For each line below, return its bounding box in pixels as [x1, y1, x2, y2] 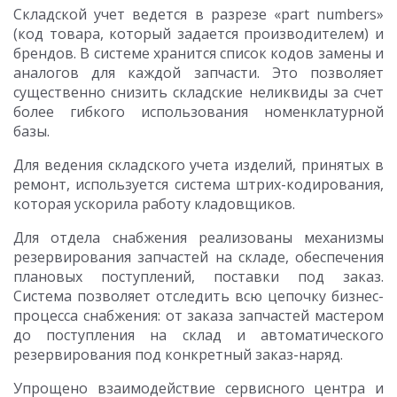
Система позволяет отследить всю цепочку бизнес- [13, 286, 384, 306]
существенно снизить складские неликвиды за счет [13, 82, 384, 102]
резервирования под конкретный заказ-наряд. [13, 345, 343, 364]
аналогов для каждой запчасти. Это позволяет [13, 63, 384, 82]
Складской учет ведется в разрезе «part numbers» [13, 4, 384, 24]
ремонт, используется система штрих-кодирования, [13, 175, 384, 194]
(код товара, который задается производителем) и [13, 24, 384, 43]
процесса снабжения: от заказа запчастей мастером [13, 306, 384, 325]
